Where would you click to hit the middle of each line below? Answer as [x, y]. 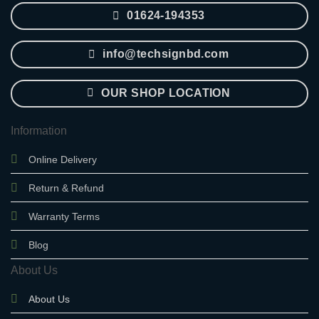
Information [39, 131]
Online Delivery [63, 160]
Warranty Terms [64, 217]
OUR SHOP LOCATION [166, 93]
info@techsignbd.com [166, 54]
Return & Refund [66, 188]
